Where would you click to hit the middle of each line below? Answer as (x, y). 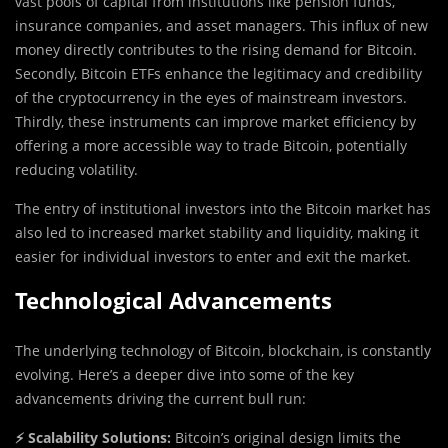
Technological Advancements (173, 300)
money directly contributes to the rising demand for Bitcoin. (216, 50)
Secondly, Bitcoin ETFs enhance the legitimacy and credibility (218, 74)
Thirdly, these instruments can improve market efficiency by (215, 122)
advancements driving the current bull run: (160, 399)
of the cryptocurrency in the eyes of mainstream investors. (213, 98)
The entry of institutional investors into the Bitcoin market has (223, 209)
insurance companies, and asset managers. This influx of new (221, 26)
